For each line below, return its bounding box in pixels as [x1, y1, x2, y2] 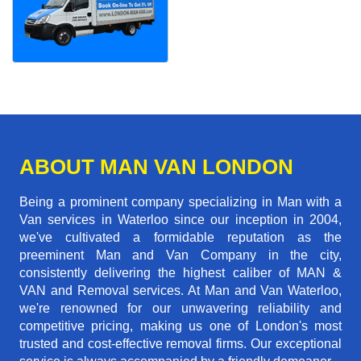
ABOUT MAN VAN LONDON [19, 155, 293, 180]
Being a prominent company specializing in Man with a [19, 195, 342, 210]
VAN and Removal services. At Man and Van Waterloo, [19, 284, 342, 298]
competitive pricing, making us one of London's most [19, 319, 342, 334]
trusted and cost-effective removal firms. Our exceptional [19, 337, 342, 351]
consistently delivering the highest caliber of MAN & [19, 266, 342, 280]
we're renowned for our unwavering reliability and [19, 301, 342, 316]
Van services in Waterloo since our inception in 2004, [19, 213, 342, 227]
